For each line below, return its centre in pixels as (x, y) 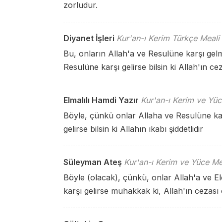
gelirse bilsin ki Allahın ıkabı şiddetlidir (133, 129)
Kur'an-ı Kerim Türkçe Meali (168, 38)
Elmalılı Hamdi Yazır (101, 100)
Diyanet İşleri (89, 38)
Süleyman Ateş (93, 162)
